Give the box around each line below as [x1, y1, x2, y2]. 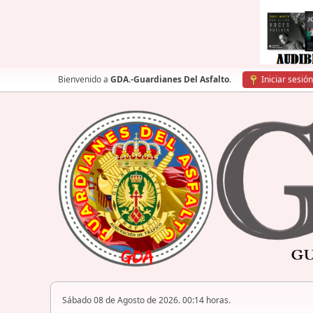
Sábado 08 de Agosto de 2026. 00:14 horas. [62, 294, 231, 307]
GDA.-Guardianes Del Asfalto [110, 73, 229, 85]
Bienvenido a [58, 73, 110, 85]
